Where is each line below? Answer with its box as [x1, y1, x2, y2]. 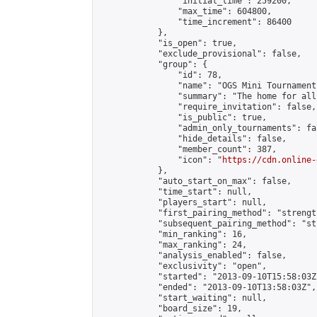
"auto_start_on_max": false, [98, 176, 292, 186]
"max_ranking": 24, [98, 240, 247, 250]
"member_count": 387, [98, 144, 277, 154]
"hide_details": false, [98, 134, 287, 144]
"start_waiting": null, [98, 293, 267, 303]
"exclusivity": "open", [98, 261, 267, 271]
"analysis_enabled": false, [98, 250, 287, 260]
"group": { [98, 59, 207, 69]
